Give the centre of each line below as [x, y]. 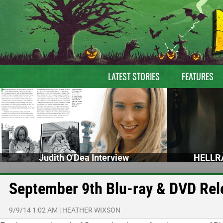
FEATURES [197, 76]
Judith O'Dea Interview [84, 157]
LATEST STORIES [134, 76]
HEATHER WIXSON [91, 210]
